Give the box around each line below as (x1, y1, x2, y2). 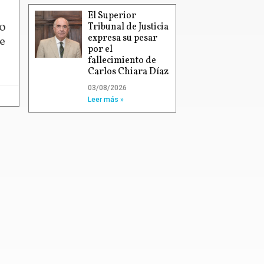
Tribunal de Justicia (88, 21, 169, 34)
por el (88, 43, 113, 56)
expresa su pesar (88, 32, 158, 45)
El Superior (88, 9, 137, 22)
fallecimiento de (88, 54, 157, 67)
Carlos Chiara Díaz (88, 65, 169, 78)
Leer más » (88, 95, 124, 104)
